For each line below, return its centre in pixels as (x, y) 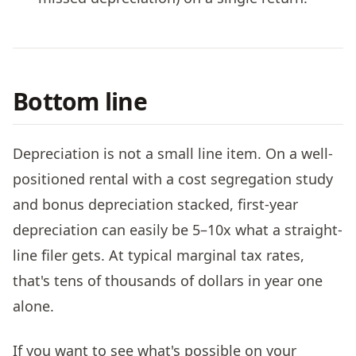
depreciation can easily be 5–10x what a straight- (178, 229)
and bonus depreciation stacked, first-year (155, 204)
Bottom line (80, 102)
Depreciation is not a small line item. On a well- (173, 153)
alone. (33, 306)
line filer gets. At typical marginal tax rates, (159, 255)
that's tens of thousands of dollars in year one (168, 280)
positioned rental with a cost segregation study (173, 178)
